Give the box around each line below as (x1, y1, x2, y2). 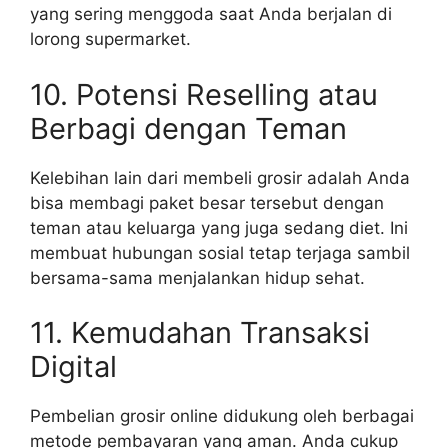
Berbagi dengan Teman (30, 110, 347, 146)
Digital (30, 349, 117, 385)
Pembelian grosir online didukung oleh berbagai (30, 406, 414, 427)
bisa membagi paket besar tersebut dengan (30, 192, 384, 213)
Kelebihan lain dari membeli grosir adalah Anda (30, 167, 410, 188)
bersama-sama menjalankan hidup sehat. (30, 267, 365, 288)
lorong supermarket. (30, 29, 191, 50)
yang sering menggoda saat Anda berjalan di (30, 4, 392, 25)
